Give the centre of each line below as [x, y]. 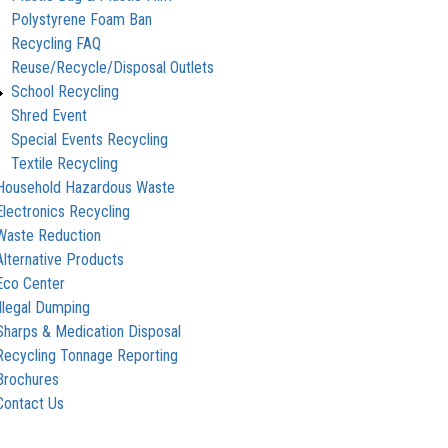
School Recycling [65, 91]
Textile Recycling [65, 163]
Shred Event [49, 115]
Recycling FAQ [56, 43]
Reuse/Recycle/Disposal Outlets [113, 67]
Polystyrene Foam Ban [82, 19]
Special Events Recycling [90, 139]
